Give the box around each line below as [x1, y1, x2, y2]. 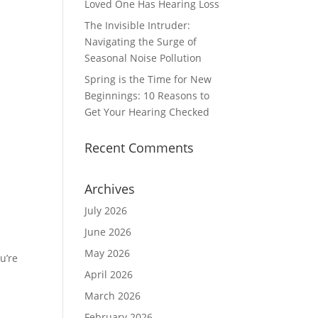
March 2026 [84, 289, 141, 302]
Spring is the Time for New [84, 72, 212, 86]
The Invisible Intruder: [84, 18, 191, 32]
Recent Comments [84, 139, 194, 156]
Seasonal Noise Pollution [84, 51, 202, 65]
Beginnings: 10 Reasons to [84, 89, 210, 102]
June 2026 [84, 225, 132, 238]
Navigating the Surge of [84, 35, 197, 48]
